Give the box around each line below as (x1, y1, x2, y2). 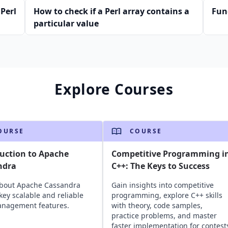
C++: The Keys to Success (111, 160, 210, 172)
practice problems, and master (111, 211, 217, 220)
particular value (34, 18, 99, 29)
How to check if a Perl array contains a (34, 6, 189, 17)
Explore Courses (54, 79, 174, 99)
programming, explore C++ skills (111, 190, 222, 200)
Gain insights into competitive (111, 180, 214, 190)
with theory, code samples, (111, 201, 203, 210)
